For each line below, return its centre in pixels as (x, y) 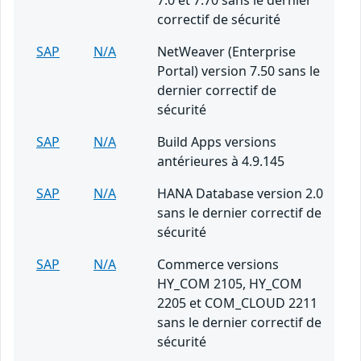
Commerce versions (218, 265)
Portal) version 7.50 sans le (239, 71)
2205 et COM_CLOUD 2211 (237, 303)
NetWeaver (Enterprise (226, 52)
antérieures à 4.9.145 (221, 162)
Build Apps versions (217, 142)
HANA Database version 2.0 (240, 194)
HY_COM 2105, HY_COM (230, 284)
